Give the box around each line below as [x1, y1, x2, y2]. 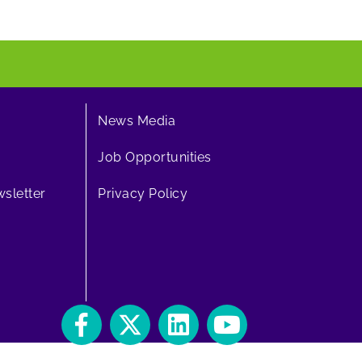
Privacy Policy [98, 185, 187, 201]
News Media [98, 112, 175, 128]
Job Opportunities [98, 149, 212, 165]
